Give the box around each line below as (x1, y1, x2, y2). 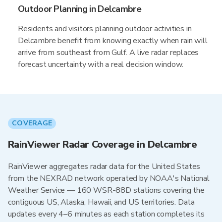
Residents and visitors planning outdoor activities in (18, 23, 192, 34)
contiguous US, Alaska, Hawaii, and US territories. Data (8, 197, 195, 208)
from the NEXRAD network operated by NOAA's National (8, 173, 210, 184)
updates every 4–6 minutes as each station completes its (8, 209, 205, 220)
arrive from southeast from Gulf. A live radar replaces (18, 47, 199, 58)
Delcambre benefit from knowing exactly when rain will (18, 35, 208, 46)
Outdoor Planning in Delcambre (18, 3, 141, 15)
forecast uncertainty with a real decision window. (18, 59, 184, 70)
